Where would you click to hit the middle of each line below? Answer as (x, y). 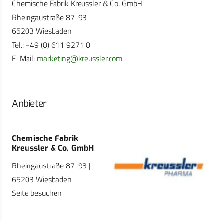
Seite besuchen (37, 193)
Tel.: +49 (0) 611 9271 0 (51, 45)
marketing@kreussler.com (80, 59)
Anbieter (29, 104)
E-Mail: (24, 59)
